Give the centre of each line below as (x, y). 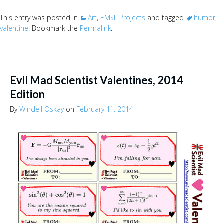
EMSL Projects (123, 18)
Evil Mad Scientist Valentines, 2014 (97, 80)
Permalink (95, 28)
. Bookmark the (54, 28)
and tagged (166, 18)
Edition (27, 94)
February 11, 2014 (105, 109)
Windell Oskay (42, 109)
